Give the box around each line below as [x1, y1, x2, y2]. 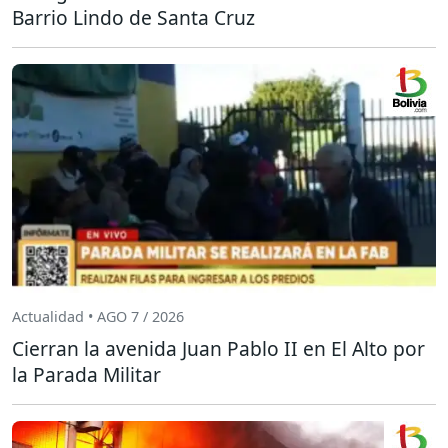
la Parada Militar [12, 360, 161, 388]
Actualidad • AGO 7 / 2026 [12, 307, 184, 327]
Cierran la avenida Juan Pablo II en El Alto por [12, 334, 425, 362]
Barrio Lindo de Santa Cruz [12, 3, 255, 31]
